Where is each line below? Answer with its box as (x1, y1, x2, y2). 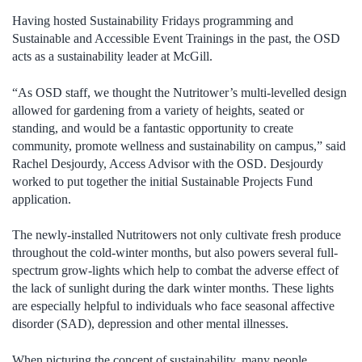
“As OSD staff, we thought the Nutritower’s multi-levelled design (12, 85, 347, 99)
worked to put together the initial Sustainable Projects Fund (12, 174, 313, 188)
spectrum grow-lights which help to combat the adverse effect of (12, 263, 339, 278)
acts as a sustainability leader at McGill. (12, 49, 213, 64)
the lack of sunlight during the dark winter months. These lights (12, 281, 334, 296)
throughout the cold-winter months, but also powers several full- (12, 246, 338, 260)
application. (12, 192, 71, 206)
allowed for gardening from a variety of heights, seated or (12, 103, 304, 117)
